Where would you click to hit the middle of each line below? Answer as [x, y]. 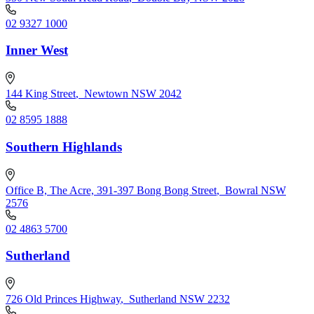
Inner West [37, 50]
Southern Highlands [64, 146]
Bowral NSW [255, 190]
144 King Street [41, 94]
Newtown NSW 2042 [133, 94]
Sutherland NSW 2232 [179, 299]
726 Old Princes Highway [63, 299]
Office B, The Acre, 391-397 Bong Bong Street [111, 190]
